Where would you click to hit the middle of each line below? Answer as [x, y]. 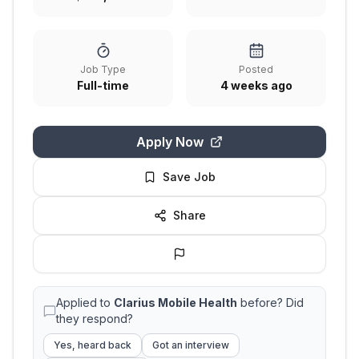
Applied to [85, 303]
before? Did [270, 303]
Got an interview [191, 345]
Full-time [103, 85]
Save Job [189, 177]
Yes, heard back [93, 345]
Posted [256, 69]
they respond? [95, 319]
